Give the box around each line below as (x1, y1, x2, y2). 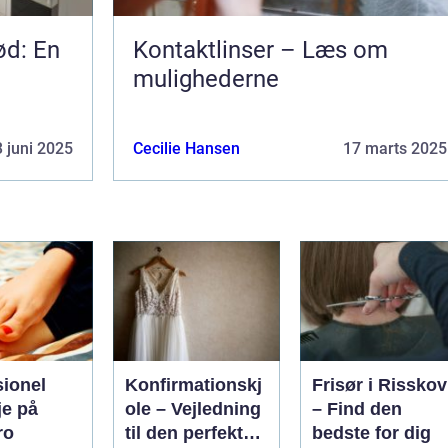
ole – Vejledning (125, 398, 261, 419)
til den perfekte (125, 422, 253, 443)
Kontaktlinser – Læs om (133, 35, 388, 64)
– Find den (312, 398, 402, 419)
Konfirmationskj (125, 374, 262, 395)
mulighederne (133, 64, 279, 93)
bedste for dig (312, 422, 431, 443)
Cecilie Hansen (133, 138, 240, 158)
